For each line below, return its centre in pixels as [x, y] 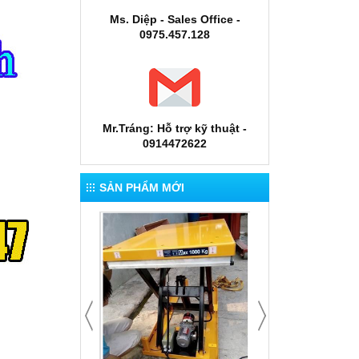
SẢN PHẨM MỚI [142, 188]
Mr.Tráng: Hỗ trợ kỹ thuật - [175, 128]
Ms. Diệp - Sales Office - [175, 19]
